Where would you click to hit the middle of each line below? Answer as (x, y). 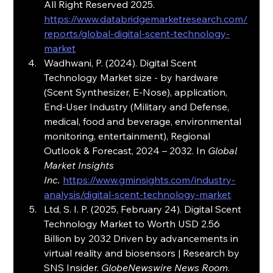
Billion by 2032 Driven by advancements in (143, 239)
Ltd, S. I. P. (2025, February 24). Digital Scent (144, 209)
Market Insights (80, 165)
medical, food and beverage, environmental (144, 122)
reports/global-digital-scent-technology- (137, 34)
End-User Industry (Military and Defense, (138, 107)
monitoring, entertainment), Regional (129, 136)
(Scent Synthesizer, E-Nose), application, (137, 92)
